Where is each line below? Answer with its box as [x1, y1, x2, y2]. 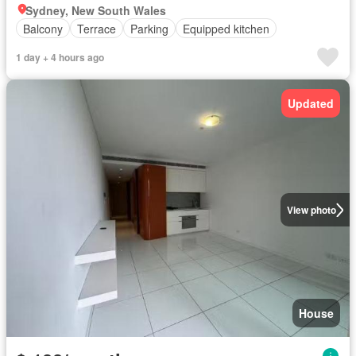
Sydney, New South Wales [25, 2, 166, 18]
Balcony [23, 20, 63, 37]
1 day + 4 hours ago [16, 50, 104, 64]
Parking [130, 20, 168, 37]
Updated [288, 95, 334, 111]
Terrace [77, 20, 116, 37]
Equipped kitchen [183, 20, 269, 37]
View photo [286, 203, 336, 217]
